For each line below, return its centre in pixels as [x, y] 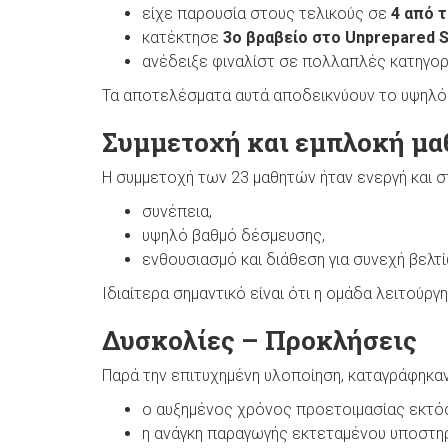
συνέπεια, [177, 211]
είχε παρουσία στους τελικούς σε [266, 13]
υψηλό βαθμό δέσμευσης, [233, 235]
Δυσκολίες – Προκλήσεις [259, 339]
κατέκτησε [182, 37]
